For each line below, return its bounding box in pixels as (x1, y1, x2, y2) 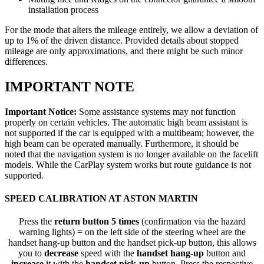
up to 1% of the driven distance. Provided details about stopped (5, 35, 239, 46)
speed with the (81, 248, 134, 259)
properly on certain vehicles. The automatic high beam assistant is (5, 117, 247, 127)
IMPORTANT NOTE (5, 78, 134, 94)
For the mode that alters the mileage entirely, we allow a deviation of (5, 25, 258, 35)
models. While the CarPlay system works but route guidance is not (5, 159, 251, 170)
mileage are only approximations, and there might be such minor (5, 46, 243, 57)
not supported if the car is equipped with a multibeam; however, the (5, 127, 254, 138)
